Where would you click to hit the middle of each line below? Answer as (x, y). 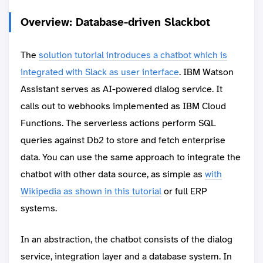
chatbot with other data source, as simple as (113, 174)
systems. (39, 208)
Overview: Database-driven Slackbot (115, 23)
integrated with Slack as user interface (100, 72)
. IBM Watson (206, 72)
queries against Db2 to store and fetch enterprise (123, 140)
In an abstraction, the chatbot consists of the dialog (127, 240)
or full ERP (184, 191)
